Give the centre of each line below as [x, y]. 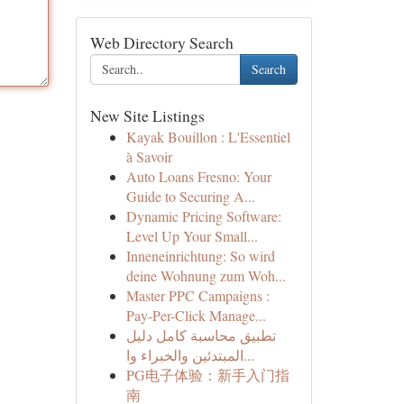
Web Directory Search [161, 42]
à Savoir [149, 156]
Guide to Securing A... [190, 196]
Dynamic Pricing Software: [203, 216]
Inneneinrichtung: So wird [200, 256]
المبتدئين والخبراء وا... [248, 355]
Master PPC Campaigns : [197, 295]
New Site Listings [147, 115]
